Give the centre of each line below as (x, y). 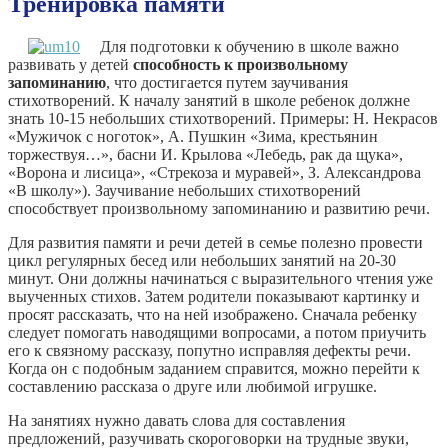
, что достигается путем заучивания (227, 82)
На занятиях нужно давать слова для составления (176, 420)
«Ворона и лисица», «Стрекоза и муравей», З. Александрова (214, 172)
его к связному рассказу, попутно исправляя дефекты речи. (209, 350)
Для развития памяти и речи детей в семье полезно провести (215, 242)
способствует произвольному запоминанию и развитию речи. (219, 208)
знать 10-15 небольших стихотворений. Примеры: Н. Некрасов (223, 118)
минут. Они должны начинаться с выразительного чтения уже (220, 278)
